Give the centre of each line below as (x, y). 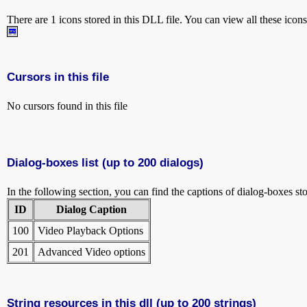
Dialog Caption (91, 209)
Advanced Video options (91, 251)
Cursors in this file (58, 76)
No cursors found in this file (67, 106)
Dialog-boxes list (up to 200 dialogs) (105, 162)
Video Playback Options (90, 230)
